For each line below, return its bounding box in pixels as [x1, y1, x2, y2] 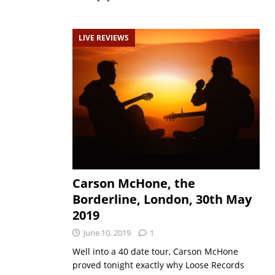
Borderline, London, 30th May [72, 191, 252, 208]
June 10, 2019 [83, 227, 131, 239]
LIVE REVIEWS [78, 32, 129, 43]
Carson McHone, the [72, 175, 195, 192]
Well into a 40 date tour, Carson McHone [72, 246, 238, 258]
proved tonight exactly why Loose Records [72, 259, 244, 271]
